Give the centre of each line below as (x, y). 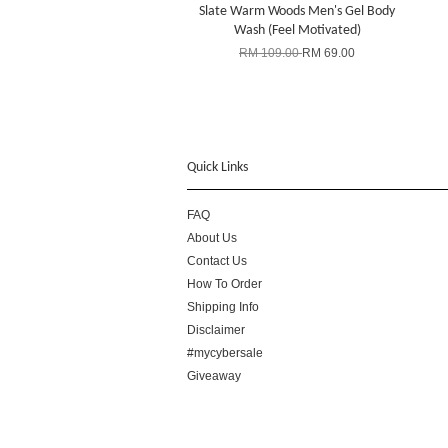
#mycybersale (225, 352)
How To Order (224, 283)
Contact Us (217, 260)
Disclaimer (216, 329)
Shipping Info (223, 306)
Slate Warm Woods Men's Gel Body (297, 11)
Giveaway (214, 375)
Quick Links (217, 167)
